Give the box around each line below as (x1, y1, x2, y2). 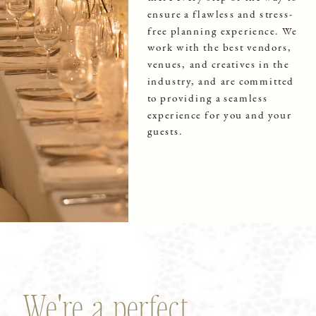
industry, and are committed (147, 73, 294, 88)
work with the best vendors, (147, 39, 292, 54)
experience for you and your (147, 107, 292, 121)
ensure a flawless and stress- (147, 6, 293, 20)
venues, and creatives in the (147, 56, 289, 71)
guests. (147, 123, 183, 138)
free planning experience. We (147, 23, 298, 37)
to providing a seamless (147, 90, 268, 104)
